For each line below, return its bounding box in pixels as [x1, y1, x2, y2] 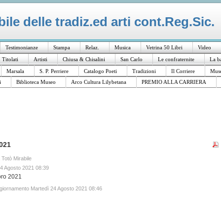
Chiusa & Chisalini [63, 56, 105, 62]
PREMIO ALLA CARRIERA [142, 79, 206, 85]
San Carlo [120, 56, 143, 62]
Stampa [53, 44, 70, 50]
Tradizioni [132, 68, 156, 74]
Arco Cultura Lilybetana [71, 79, 126, 85]
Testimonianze [5, 44, 38, 50]
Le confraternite [158, 56, 194, 62]
